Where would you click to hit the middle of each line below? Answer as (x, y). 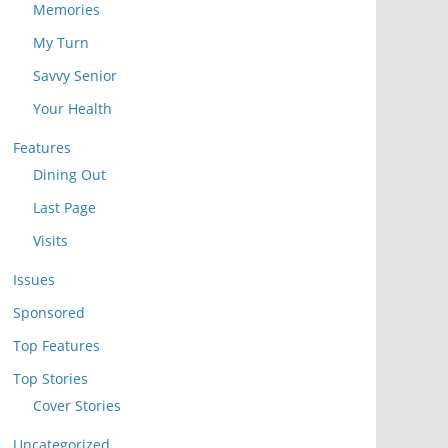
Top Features (56, 345)
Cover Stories (77, 405)
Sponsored (49, 312)
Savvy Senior (75, 75)
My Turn (61, 42)
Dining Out (69, 174)
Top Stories (50, 378)
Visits (50, 240)
